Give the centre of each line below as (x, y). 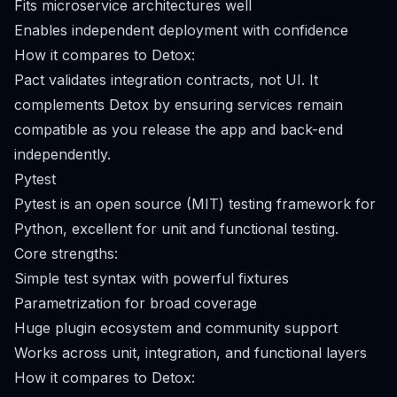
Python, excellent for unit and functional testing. (176, 229)
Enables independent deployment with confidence (181, 30)
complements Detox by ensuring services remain (179, 105)
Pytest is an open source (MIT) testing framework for (195, 204)
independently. (62, 154)
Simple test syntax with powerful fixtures (152, 278)
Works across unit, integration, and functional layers (191, 353)
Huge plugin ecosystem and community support (176, 328)
